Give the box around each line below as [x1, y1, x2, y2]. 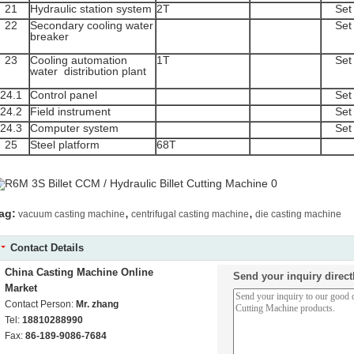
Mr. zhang [76, 299, 119, 310]
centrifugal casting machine [131, 209, 249, 220]
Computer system [30, 122, 119, 134]
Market [5, 282, 37, 294]
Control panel [30, 88, 97, 101]
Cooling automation [30, 54, 127, 66]
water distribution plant [30, 65, 146, 77]
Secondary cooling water [30, 19, 153, 32]
